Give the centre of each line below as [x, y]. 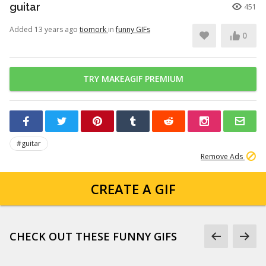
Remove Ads [223, 156]
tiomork [94, 29]
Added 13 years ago [45, 29]
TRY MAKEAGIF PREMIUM [133, 79]
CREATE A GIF [133, 189]
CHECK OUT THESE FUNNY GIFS [93, 236]
